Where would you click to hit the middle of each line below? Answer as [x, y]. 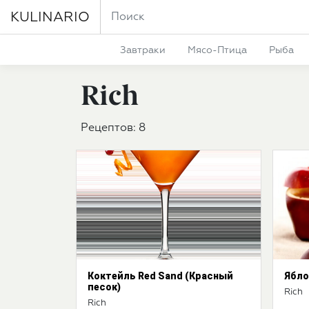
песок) [104, 287]
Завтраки [142, 50]
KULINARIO [50, 17]
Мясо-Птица [217, 50]
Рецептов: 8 [113, 128]
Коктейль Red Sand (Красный [160, 276]
